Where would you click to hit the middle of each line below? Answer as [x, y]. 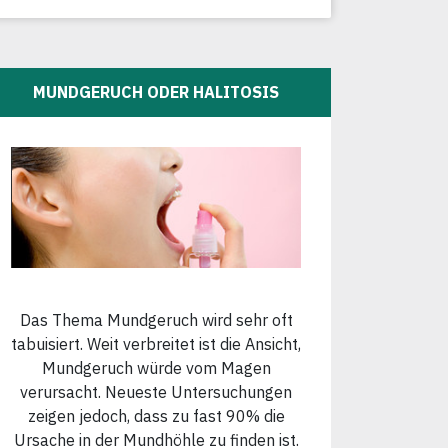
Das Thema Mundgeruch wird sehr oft [156, 319]
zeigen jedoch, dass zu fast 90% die [156, 415]
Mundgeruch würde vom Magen [156, 367]
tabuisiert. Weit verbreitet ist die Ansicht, [156, 343]
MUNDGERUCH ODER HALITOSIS [156, 92]
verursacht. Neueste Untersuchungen [156, 391]
